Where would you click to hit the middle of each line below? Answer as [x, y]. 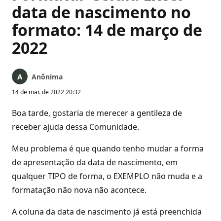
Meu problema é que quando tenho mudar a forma [108, 148]
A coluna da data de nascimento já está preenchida [107, 212]
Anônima [47, 77]
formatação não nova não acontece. [79, 190]
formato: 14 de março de [107, 30]
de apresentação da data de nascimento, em [95, 162]
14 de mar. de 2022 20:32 [46, 92]
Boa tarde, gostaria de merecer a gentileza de [97, 113]
